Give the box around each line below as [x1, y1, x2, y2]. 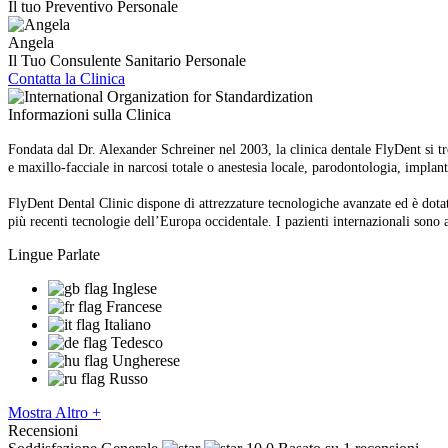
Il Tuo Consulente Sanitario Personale [8, 51, 246, 69]
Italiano [104, 315, 151, 333]
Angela [8, 33, 54, 51]
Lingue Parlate [8, 245, 100, 263]
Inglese [112, 279, 157, 297]
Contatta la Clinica [8, 69, 125, 87]
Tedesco [111, 333, 163, 351]
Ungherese [112, 351, 180, 369]
